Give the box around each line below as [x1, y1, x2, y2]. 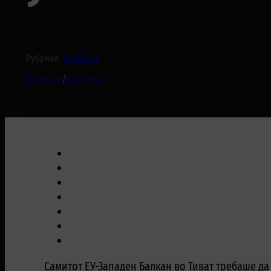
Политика [62, 53, 99, 65]
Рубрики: [25, 53, 62, 65]
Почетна [25, 73, 62, 87]
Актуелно [65, 73, 105, 87]
